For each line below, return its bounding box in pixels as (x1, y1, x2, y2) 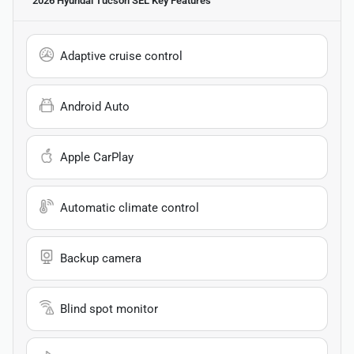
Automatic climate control (60, 201, 199, 216)
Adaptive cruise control (60, 49, 183, 64)
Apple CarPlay (60, 150, 134, 165)
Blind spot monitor (60, 302, 158, 317)
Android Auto (60, 100, 130, 115)
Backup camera (60, 251, 141, 266)
